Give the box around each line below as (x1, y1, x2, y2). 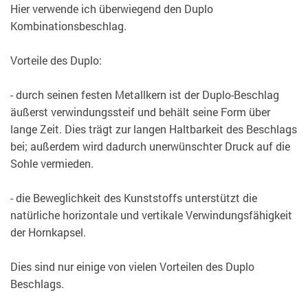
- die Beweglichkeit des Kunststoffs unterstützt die (10, 190, 257, 206)
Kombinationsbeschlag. (10, 19, 126, 34)
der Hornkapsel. (10, 225, 86, 240)
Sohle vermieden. (10, 156, 93, 171)
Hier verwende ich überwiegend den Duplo (10, 1, 213, 16)
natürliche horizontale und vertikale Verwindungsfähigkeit (10, 208, 292, 223)
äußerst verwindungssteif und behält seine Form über (10, 104, 270, 120)
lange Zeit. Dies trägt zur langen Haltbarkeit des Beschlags (10, 122, 297, 137)
